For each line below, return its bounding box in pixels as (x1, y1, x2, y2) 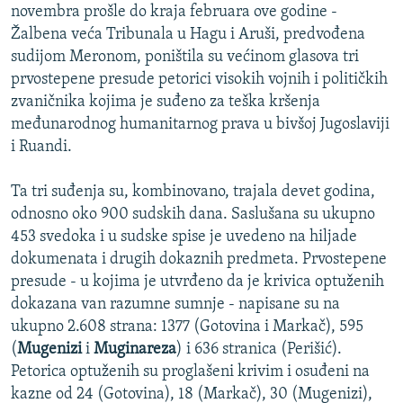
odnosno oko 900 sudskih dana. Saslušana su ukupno (11, 206, 375, 224)
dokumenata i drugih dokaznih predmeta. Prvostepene (11, 251, 387, 269)
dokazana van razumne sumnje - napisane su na (11, 296, 340, 314)
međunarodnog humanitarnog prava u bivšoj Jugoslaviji (11, 116, 390, 134)
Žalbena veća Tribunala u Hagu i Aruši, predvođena (11, 26, 365, 44)
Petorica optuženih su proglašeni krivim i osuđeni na (11, 363, 370, 381)
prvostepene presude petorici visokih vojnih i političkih (11, 71, 388, 89)
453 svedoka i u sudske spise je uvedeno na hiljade (11, 228, 357, 246)
